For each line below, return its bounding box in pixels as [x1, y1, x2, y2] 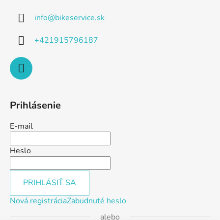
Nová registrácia [10, 195, 67, 206]
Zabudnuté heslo [67, 195, 126, 206]
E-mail [10, 120, 33, 132]
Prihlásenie [10, 98, 61, 112]
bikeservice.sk [55, 12, 105, 23]
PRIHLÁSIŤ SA [23, 177, 76, 188]
